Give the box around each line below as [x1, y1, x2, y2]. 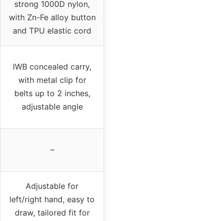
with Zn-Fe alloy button [8, 12, 96, 22]
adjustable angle [21, 101, 83, 111]
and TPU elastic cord [13, 25, 91, 36]
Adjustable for [26, 181, 78, 191]
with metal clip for [18, 74, 86, 85]
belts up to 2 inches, [14, 88, 90, 98]
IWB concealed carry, [13, 61, 91, 72]
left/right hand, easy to [9, 194, 95, 204]
